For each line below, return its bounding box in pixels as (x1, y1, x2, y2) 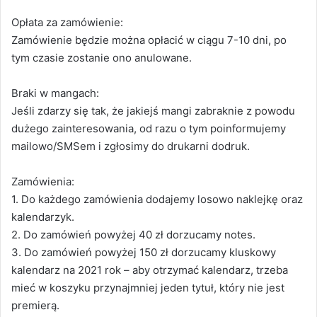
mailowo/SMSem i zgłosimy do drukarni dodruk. (11, 139, 250, 154)
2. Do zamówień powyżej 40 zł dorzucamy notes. (11, 228, 255, 242)
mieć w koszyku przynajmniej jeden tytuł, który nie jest (11, 281, 284, 295)
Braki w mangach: (11, 86, 99, 100)
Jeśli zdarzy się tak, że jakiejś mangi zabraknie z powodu (11, 104, 295, 118)
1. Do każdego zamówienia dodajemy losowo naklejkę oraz (11, 192, 303, 207)
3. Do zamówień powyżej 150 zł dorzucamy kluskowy (11, 246, 276, 260)
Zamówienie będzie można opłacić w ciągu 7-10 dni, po (11, 33, 287, 47)
